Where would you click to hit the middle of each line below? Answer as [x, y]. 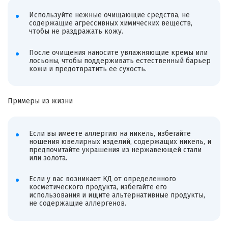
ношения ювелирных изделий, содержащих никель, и [120, 141]
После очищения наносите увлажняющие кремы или [118, 52]
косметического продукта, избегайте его [98, 187]
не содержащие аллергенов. [77, 204]
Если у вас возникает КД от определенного [102, 179]
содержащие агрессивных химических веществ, [110, 23]
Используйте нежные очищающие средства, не [109, 15]
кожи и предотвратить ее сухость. [88, 69]
